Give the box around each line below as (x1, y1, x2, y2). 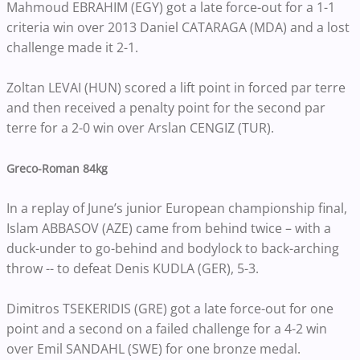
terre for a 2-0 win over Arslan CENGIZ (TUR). (6, 118, 277, 137)
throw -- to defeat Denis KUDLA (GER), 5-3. (6, 259, 262, 277)
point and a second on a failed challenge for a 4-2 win (6, 319, 327, 337)
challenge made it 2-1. (6, 38, 138, 56)
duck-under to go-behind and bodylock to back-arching (6, 239, 339, 257)
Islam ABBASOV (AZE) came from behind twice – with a (6, 219, 331, 237)
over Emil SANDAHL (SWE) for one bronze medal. (6, 339, 301, 358)
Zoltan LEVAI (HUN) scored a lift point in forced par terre (6, 78, 346, 96)
